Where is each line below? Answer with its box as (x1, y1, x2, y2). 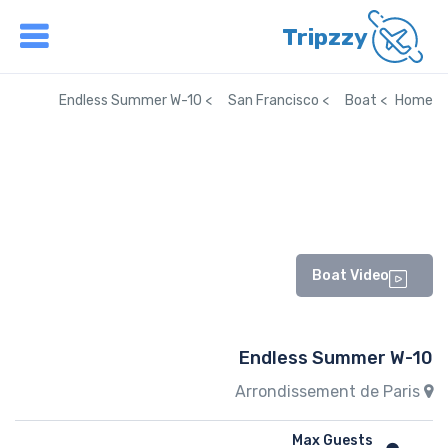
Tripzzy (282, 22, 368, 51)
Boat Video (312, 267, 389, 284)
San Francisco (228, 92, 319, 109)
